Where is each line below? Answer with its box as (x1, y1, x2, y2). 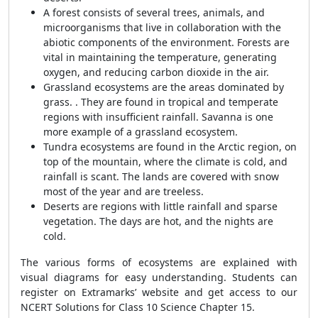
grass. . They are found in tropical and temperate (43, 95, 278, 109)
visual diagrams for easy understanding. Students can (21, 270, 297, 284)
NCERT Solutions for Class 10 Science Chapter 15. (21, 300, 255, 314)
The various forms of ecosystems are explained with (21, 256, 297, 269)
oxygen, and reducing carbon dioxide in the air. (43, 65, 272, 79)
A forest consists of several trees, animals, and (43, 6, 265, 19)
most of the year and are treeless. (43, 185, 204, 198)
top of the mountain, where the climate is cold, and (43, 155, 287, 168)
